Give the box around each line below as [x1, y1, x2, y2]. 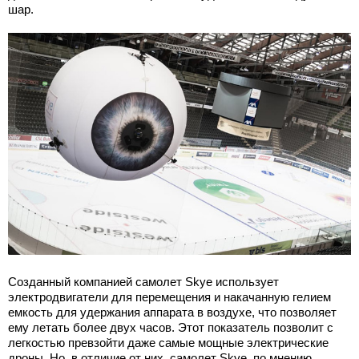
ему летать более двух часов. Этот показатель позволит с [8, 320, 333, 334]
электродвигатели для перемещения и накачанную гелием [8, 289, 331, 304]
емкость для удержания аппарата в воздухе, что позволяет [8, 305, 337, 319]
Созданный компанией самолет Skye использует [8, 274, 279, 288]
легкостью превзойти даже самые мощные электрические [8, 335, 329, 349]
